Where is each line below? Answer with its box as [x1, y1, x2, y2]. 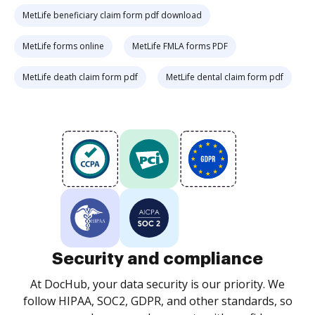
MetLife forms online [22, 40, 104, 52]
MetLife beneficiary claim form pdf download [22, 9, 202, 21]
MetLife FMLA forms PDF [132, 40, 228, 52]
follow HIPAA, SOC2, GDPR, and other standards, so [22, 293, 292, 309]
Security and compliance [52, 250, 263, 267]
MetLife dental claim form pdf [166, 71, 283, 83]
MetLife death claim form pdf [22, 71, 138, 83]
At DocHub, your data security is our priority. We [30, 276, 285, 292]
